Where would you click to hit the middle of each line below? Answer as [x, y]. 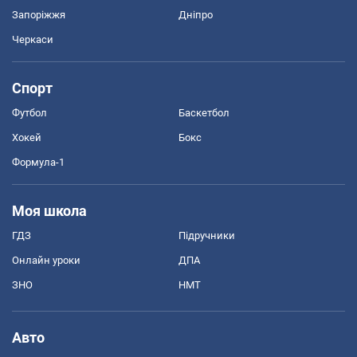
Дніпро [196, 14]
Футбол [29, 112]
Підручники [207, 235]
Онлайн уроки [46, 260]
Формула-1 [38, 162]
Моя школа [49, 210]
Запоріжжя [39, 14]
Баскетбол [204, 112]
